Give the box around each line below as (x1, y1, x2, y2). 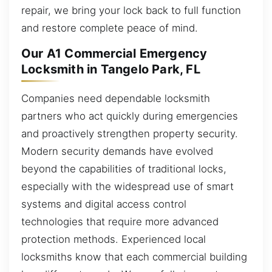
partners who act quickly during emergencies (21, 110, 238, 123)
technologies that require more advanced (21, 216, 219, 228)
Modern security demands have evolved (21, 145, 213, 158)
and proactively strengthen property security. (21, 127, 238, 140)
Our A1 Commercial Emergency (21, 46, 208, 61)
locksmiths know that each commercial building (21, 251, 247, 263)
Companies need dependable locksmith (21, 92, 210, 105)
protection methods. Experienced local (21, 233, 206, 246)
